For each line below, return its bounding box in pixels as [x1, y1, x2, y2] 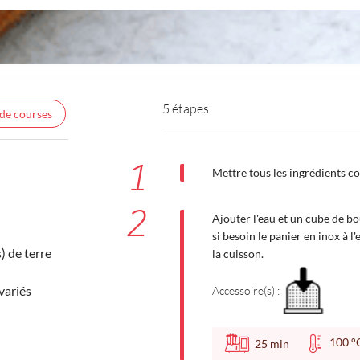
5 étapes [162, 100, 209, 116]
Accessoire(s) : [211, 283, 280, 297]
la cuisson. [211, 247, 264, 260]
